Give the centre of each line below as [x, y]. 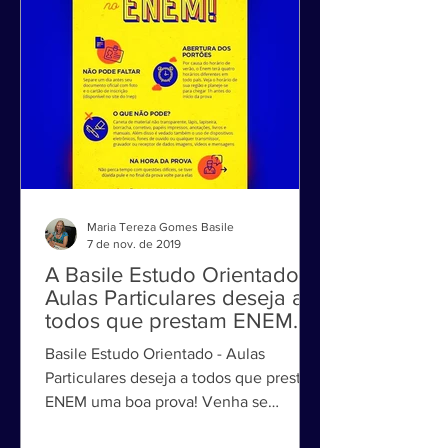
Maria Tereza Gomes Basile [160, 254]
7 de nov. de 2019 [134, 270]
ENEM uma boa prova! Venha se [156, 428]
